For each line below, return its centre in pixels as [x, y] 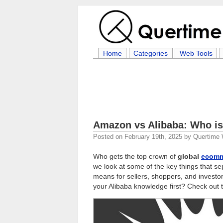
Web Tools [196, 53]
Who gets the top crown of [135, 156]
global [189, 156]
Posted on [109, 137]
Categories [151, 53]
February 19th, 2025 [153, 137]
